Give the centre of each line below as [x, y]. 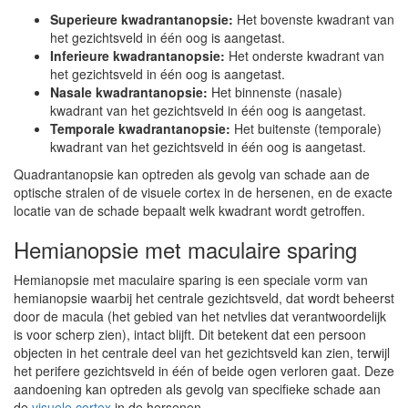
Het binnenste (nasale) [275, 92]
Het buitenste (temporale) [306, 128]
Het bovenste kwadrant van [314, 19]
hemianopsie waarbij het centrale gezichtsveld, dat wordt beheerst [204, 298]
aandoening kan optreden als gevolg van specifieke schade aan [197, 389]
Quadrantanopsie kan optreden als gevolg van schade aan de [192, 174]
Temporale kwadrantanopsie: [140, 128]
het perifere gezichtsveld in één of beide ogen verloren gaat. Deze [204, 371]
